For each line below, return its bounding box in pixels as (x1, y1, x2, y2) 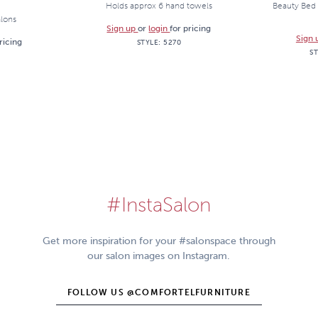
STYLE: (136, 38, 164, 46)
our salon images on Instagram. (87, 250, 231, 262)
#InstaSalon (106, 193, 212, 216)
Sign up (106, 23, 138, 33)
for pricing (170, 23, 212, 33)
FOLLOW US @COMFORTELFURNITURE (67, 287, 251, 297)
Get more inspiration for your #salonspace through (42, 235, 275, 247)
